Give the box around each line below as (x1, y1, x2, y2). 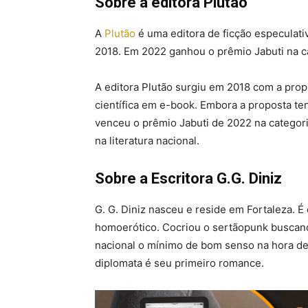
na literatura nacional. (95, 134, 199, 148)
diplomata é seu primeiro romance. (95, 256, 264, 270)
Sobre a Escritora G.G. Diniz (95, 170, 282, 188)
